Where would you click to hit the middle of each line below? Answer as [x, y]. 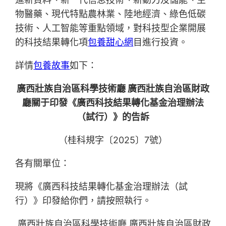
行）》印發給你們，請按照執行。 [83, 201]
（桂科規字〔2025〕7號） [113, 140]
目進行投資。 [161, 42]
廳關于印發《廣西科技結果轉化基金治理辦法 [113, 103]
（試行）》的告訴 [113, 117]
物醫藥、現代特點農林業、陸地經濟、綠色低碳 [111, 14]
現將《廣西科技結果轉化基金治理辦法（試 [102, 187]
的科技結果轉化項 [52, 42]
